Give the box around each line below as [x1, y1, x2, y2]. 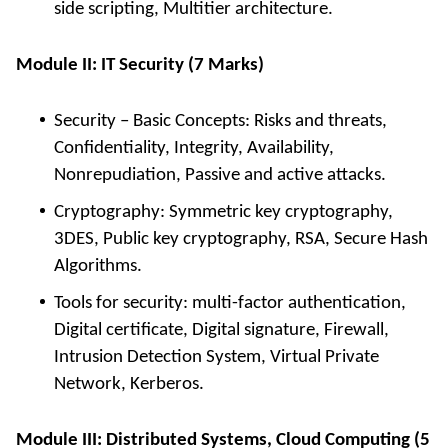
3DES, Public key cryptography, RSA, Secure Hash [54, 229, 428, 249]
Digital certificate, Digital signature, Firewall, [54, 320, 389, 340]
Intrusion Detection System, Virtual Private [54, 347, 379, 367]
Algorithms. [54, 256, 142, 276]
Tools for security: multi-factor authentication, [54, 293, 406, 313]
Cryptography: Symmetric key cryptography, [54, 202, 393, 222]
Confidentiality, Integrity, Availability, [54, 138, 334, 158]
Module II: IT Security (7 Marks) [16, 55, 264, 75]
